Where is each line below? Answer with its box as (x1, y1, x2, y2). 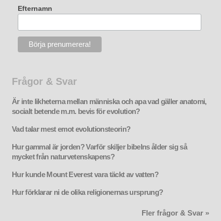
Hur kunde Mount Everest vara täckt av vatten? (12, 170, 158, 179)
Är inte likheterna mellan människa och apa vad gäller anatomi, (12, 97, 207, 106)
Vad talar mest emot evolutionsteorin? (12, 125, 131, 133)
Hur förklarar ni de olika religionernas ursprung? (12, 188, 163, 196)
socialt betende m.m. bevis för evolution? (12, 107, 140, 115)
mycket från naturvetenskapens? (12, 152, 114, 161)
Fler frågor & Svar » (142, 209, 209, 217)
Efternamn (18, 4, 52, 13)
